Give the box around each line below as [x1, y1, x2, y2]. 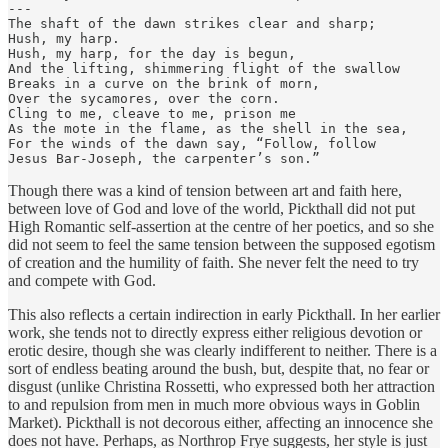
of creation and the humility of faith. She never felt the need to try [8, 253, 419, 271]
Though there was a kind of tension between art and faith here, [8, 181, 402, 199]
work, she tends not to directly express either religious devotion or [8, 323, 422, 341]
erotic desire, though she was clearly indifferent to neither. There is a [8, 341, 437, 359]
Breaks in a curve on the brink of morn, [8, 75, 320, 91]
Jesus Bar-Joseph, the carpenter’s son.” [8, 150, 320, 166]
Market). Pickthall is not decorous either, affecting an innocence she [8, 413, 433, 431]
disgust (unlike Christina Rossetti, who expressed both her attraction [8, 377, 435, 395]
